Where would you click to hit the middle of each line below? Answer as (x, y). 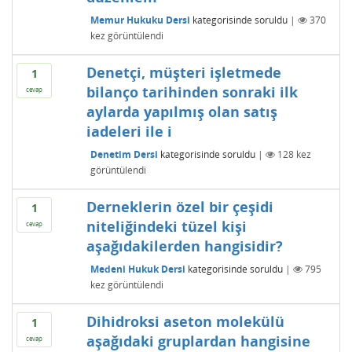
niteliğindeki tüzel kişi (166, 226)
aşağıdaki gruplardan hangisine (198, 341)
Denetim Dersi (124, 154)
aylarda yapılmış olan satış (181, 112)
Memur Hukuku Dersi (140, 20)
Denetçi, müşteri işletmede (183, 72)
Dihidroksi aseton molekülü (185, 321)
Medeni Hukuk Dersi (137, 269)
